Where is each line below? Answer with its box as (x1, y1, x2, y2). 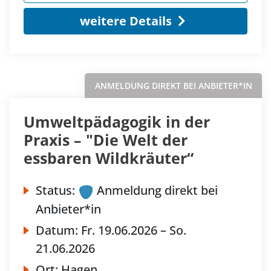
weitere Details (79, 13, 172, 30)
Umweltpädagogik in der (24, 111, 210, 132)
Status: (36, 182, 75, 199)
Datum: (36, 221, 81, 238)
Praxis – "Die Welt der (24, 129, 188, 151)
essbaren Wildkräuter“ (24, 148, 194, 169)
